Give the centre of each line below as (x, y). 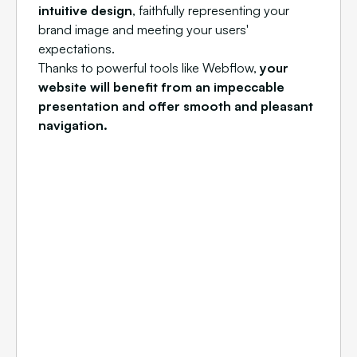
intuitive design (85, 11)
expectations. (76, 49)
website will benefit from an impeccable (161, 87)
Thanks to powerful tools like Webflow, (149, 68)
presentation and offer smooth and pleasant (176, 106)
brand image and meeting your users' (143, 30)
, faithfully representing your (211, 11)
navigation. (73, 126)
